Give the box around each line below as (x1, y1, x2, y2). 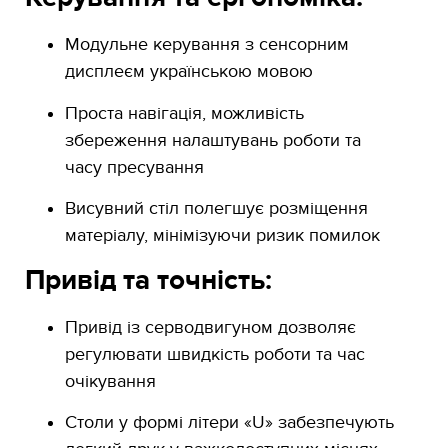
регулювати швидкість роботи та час (65, 343, 365, 365)
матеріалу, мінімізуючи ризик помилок (65, 225, 380, 247)
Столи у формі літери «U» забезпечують (65, 412, 394, 434)
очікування (65, 370, 156, 392)
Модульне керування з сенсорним (65, 34, 349, 56)
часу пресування (65, 156, 204, 178)
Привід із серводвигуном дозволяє (65, 316, 356, 338)
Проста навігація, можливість (65, 102, 304, 124)
